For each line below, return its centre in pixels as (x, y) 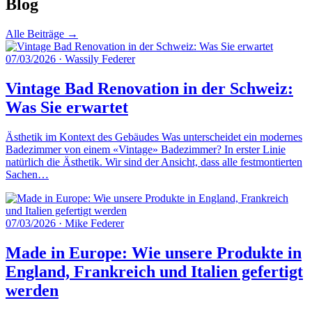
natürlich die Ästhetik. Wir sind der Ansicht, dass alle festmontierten (154, 162)
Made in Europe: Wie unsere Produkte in (154, 253)
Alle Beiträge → (42, 34)
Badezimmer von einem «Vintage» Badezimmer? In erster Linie (146, 150)
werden (32, 291)
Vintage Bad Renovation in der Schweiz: (149, 89)
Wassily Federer (100, 59)
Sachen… (27, 175)
